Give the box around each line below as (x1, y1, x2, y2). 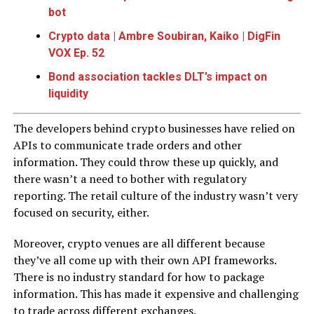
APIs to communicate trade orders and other (13, 137, 242, 153)
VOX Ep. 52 (48, 46, 104, 60)
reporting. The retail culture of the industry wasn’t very (13, 187, 298, 203)
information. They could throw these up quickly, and (13, 153, 278, 170)
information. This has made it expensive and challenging (13, 285, 299, 301)
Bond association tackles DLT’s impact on (48, 69, 267, 83)
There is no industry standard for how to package (13, 268, 264, 285)
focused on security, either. (13, 204, 149, 220)
